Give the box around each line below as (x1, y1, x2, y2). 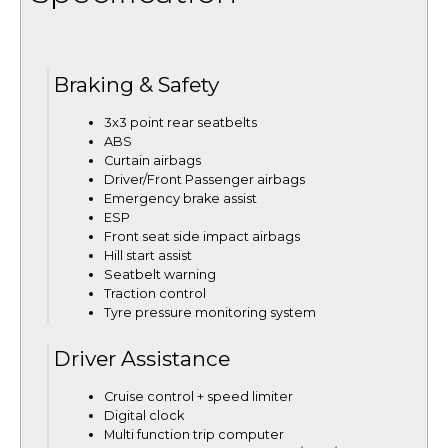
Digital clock (104, 407, 184, 423)
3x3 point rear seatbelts (104, 114, 257, 130)
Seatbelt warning (104, 266, 216, 282)
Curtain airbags (104, 152, 201, 168)
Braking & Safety (54, 72, 219, 98)
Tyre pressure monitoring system (104, 304, 316, 320)
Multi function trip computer (104, 426, 284, 442)
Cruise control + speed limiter (104, 388, 293, 404)
